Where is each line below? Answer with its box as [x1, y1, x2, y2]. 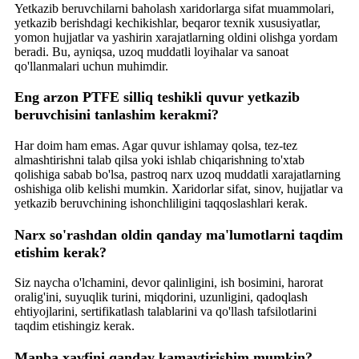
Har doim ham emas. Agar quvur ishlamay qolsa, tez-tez [14, 139, 297, 152]
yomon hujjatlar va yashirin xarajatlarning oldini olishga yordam [14, 30, 337, 44]
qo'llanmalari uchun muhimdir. [14, 58, 168, 73]
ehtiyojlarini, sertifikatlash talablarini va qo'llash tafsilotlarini [14, 305, 317, 319]
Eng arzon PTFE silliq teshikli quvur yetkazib [14, 89, 300, 106]
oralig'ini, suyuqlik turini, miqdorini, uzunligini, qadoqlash [14, 290, 308, 305]
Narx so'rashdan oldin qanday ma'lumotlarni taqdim [14, 226, 343, 243]
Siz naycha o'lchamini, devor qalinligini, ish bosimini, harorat [14, 276, 323, 290]
